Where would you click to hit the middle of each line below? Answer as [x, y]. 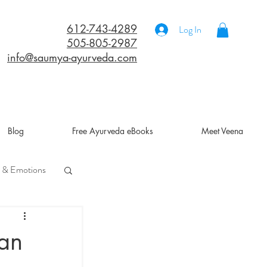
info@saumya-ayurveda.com [72, 57]
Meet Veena [222, 131]
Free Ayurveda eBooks [112, 131]
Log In [190, 30]
